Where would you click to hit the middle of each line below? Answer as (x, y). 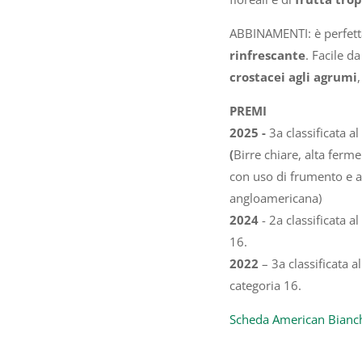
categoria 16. (265, 285)
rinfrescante (267, 55)
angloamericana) (275, 198)
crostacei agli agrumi (293, 76)
